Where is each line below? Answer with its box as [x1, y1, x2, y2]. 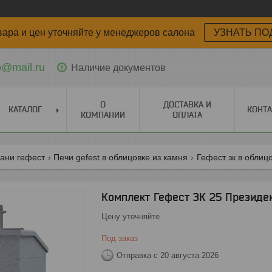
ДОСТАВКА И [163, 100, 211, 109]
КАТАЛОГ [8, 104, 42, 114]
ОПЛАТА [172, 110, 202, 120]
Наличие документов [71, 62, 166, 73]
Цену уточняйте [101, 212, 160, 221]
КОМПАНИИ [81, 110, 125, 120]
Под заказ [101, 234, 138, 243]
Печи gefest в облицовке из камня [53, 152, 188, 162]
